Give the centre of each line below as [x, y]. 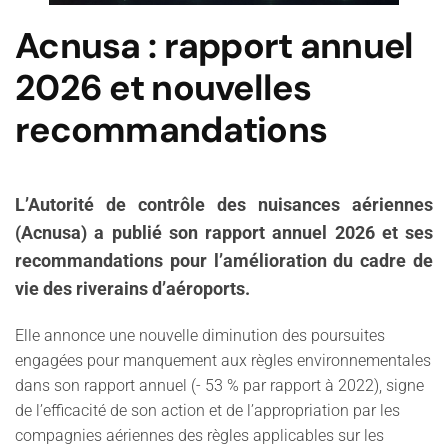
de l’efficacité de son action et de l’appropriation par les [207, 410]
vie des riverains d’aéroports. [132, 289]
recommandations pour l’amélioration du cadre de [224, 261]
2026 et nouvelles [163, 88]
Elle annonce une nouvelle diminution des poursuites [200, 335]
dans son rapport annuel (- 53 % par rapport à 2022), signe [219, 385]
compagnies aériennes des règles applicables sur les [199, 435]
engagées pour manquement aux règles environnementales [223, 360]
